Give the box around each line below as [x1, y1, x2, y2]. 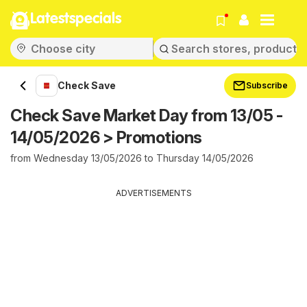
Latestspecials [30, 12, 121, 27]
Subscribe [246, 80, 288, 90]
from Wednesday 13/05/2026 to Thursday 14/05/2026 [10, 152, 254, 164]
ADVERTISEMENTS [115, 188, 192, 198]
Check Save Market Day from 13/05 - [10, 106, 282, 125]
